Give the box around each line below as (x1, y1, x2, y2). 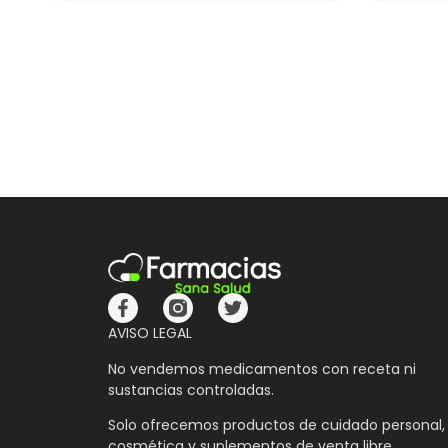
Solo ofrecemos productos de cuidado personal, (107, 415, 445, 436)
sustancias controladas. (107, 379, 274, 400)
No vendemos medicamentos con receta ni (107, 358, 416, 379)
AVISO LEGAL (107, 323, 192, 344)
